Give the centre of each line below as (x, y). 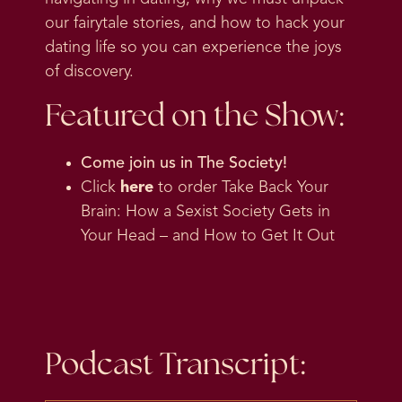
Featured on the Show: (194, 118)
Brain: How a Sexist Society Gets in (205, 212)
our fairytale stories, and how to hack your (195, 23)
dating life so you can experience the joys (193, 47)
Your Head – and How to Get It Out (208, 236)
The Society (240, 164)
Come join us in (139, 164)
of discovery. (92, 71)
